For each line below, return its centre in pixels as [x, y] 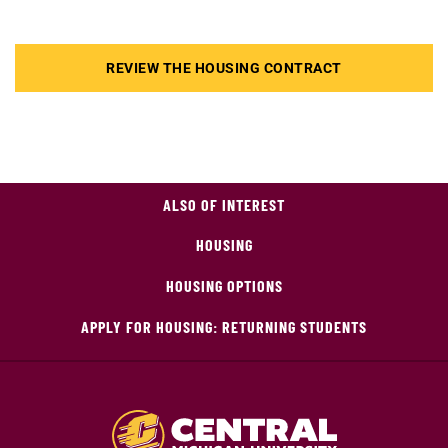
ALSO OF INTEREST [224, 204]
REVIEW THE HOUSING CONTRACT [224, 67]
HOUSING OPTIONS [224, 285]
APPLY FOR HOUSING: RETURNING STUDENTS [224, 326]
